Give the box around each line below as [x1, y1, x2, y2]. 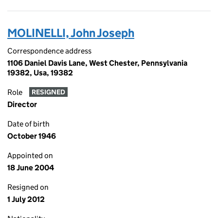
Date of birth [7, 119, 50, 128]
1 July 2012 [7, 195, 45, 204]
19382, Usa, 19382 [7, 68, 73, 77]
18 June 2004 [7, 163, 54, 172]
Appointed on [7, 151, 53, 160]
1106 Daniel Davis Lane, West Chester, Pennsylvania [7, 58, 187, 68]
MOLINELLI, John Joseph [7, 26, 134, 40]
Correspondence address [7, 46, 91, 55]
